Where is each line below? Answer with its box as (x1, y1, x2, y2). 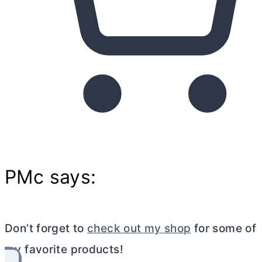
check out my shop (87, 221, 191, 235)
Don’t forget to (5, 221, 88, 235)
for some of (191, 221, 257, 235)
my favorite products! (5, 242, 123, 256)
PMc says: (5, 165, 96, 188)
